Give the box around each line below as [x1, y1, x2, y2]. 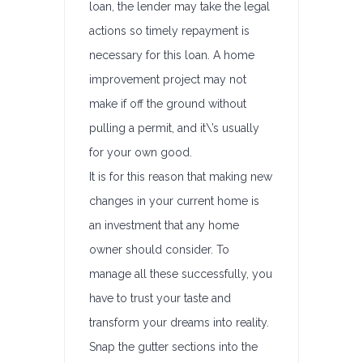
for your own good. [89, 146, 192, 159]
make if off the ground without [89, 97, 246, 110]
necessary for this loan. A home [89, 49, 254, 62]
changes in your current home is [89, 194, 259, 207]
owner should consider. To [89, 243, 229, 256]
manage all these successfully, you [89, 267, 272, 280]
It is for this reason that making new [89, 170, 272, 183]
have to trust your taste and [89, 292, 231, 305]
